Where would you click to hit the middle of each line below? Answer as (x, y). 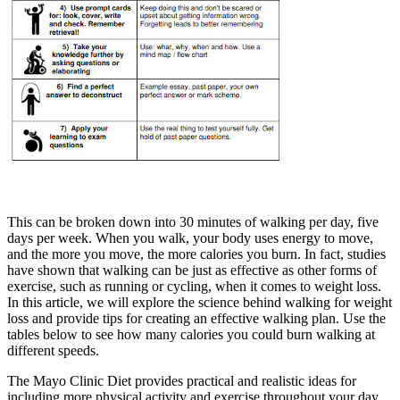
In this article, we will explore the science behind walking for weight (200, 303)
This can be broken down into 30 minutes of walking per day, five (193, 222)
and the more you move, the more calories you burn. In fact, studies (196, 254)
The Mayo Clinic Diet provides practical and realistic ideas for (182, 381)
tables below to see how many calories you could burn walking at (191, 335)
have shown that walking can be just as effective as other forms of (192, 271)
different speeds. (53, 351)
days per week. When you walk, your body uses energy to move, (190, 238)
